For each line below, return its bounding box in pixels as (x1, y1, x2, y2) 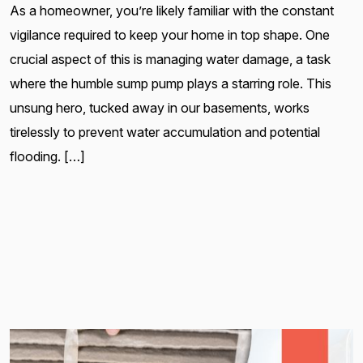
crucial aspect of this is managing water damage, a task (10, 51, 331, 68)
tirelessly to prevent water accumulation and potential (10, 124, 320, 141)
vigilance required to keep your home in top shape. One (10, 27, 330, 44)
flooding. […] (10, 148, 85, 165)
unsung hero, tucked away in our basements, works (10, 100, 310, 117)
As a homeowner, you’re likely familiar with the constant (10, 2, 334, 19)
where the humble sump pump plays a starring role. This (10, 75, 331, 92)
